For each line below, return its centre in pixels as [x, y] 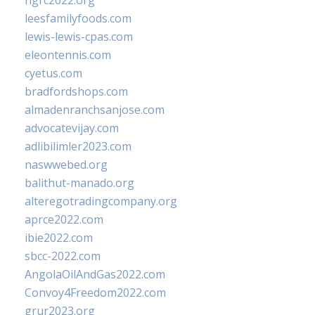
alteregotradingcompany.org [101, 201]
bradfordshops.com [76, 91]
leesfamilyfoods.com [78, 18]
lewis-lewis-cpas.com [79, 37]
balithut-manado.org [79, 183]
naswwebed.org [66, 165]
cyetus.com [53, 73]
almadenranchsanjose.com [95, 110]
